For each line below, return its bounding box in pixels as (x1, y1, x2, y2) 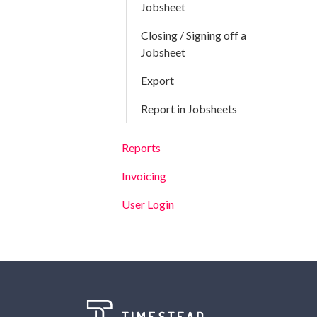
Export (141, 74, 174, 87)
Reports (122, 141, 161, 154)
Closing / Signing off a (141, 28, 246, 42)
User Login (122, 197, 174, 211)
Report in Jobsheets (141, 102, 237, 115)
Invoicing (122, 169, 166, 183)
